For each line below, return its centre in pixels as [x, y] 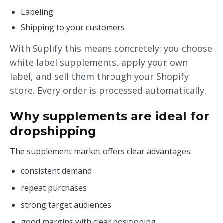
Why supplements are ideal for [110, 116]
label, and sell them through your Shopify [99, 76]
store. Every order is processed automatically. [108, 90]
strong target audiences [66, 205]
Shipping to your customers [73, 27]
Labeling [37, 12]
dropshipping [53, 131]
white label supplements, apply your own [99, 62]
